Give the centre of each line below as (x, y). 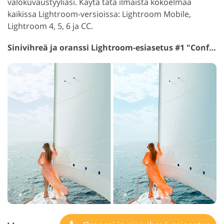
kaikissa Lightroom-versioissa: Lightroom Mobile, (99, 14)
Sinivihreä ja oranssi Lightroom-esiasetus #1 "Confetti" (212, 47)
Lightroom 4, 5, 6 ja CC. (50, 26)
